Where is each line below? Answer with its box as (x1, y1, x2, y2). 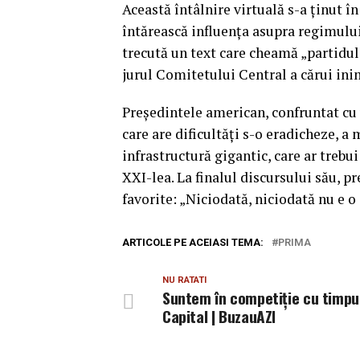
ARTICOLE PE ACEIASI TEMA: (122, 236, 264, 248)
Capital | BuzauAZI (162, 305, 276, 328)
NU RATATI (162, 275, 207, 285)
